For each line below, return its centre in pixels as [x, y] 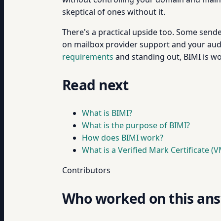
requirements [88, 57]
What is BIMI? [107, 113]
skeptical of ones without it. [114, 12]
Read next [95, 85]
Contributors [86, 170]
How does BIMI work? [123, 138]
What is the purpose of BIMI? [136, 125]
